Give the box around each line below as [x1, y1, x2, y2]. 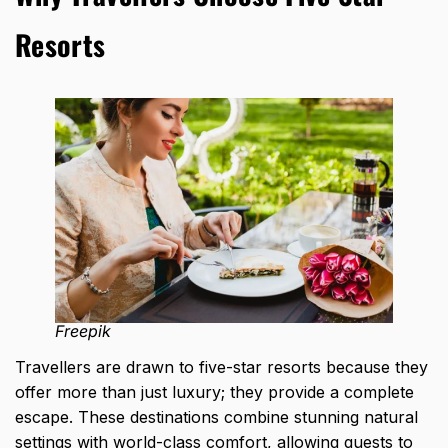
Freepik [55, 321, 111, 342]
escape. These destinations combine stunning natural [15, 407, 418, 428]
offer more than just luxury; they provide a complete [15, 382, 414, 403]
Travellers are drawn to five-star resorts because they [15, 357, 428, 378]
